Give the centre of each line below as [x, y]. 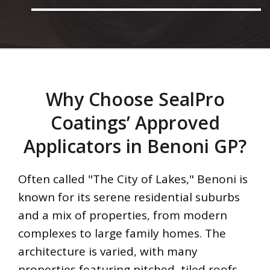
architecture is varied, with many [108, 252]
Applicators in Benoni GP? [135, 146]
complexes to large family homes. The [122, 234]
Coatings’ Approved [135, 123]
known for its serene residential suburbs [129, 197]
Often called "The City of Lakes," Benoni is [133, 179]
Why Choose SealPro [135, 99]
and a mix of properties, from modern [123, 215]
